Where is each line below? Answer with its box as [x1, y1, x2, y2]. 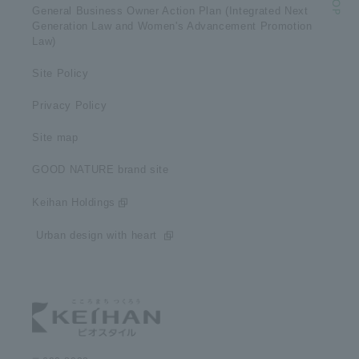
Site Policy [32, 67, 89, 79]
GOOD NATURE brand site [32, 163, 169, 175]
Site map [32, 131, 79, 143]
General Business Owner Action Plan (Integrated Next [32, 5, 309, 17]
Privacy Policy [32, 99, 107, 111]
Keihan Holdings [32, 196, 116, 208]
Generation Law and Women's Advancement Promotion [32, 20, 313, 32]
